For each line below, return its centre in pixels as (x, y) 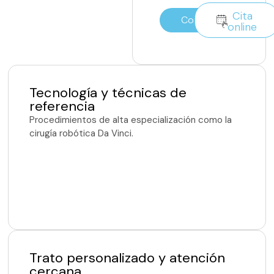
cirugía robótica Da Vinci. (82, 134)
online (242, 27)
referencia (62, 106)
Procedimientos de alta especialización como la (131, 120)
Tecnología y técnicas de (108, 93)
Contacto (202, 20)
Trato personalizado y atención (128, 258)
